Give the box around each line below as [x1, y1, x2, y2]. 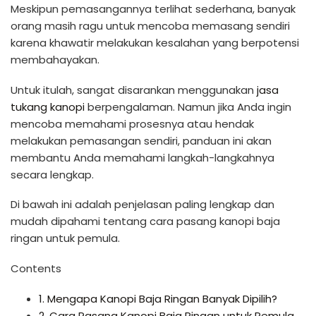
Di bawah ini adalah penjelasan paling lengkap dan [11, 197, 274, 212]
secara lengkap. [11, 166, 94, 182]
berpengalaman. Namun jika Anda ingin [85, 99, 291, 114]
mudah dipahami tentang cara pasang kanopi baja [11, 214, 280, 229]
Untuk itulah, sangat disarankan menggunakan [11, 82, 257, 97]
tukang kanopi [11, 99, 85, 114]
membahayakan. [11, 51, 99, 67]
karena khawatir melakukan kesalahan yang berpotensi [11, 35, 299, 50]
